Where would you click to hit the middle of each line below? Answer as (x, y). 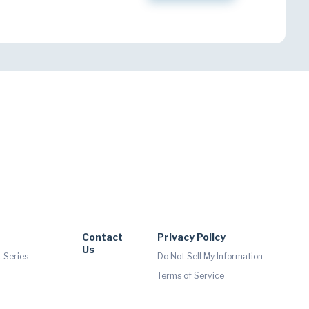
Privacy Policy (192, 237)
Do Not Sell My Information (210, 256)
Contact (103, 237)
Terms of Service (191, 275)
